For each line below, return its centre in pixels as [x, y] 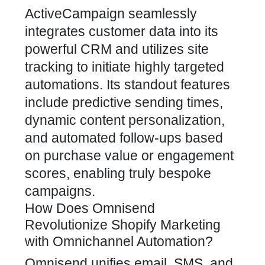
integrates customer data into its [122, 31]
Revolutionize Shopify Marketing [123, 225]
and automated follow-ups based [124, 138]
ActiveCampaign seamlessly [111, 14]
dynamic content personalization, [125, 120]
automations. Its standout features [127, 85]
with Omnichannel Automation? [119, 241]
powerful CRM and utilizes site [117, 49]
